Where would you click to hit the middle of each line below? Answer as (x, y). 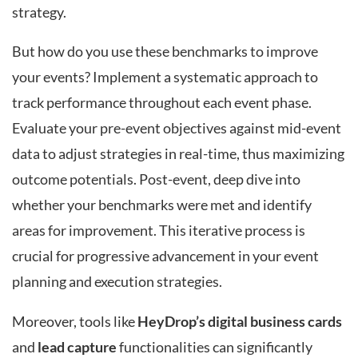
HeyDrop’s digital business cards (240, 322)
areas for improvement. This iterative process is (159, 231)
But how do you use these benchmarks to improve (165, 52)
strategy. (39, 12)
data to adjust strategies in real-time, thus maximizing (178, 154)
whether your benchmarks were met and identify (162, 205)
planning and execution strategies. (117, 282)
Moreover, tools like (75, 322)
